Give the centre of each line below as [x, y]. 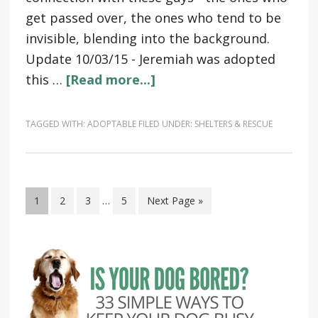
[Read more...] [110, 79]
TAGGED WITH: [56, 124]
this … [45, 79]
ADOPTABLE [111, 124]
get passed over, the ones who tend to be [153, 18]
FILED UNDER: [166, 124]
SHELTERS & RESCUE [233, 124]
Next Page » [175, 201]
